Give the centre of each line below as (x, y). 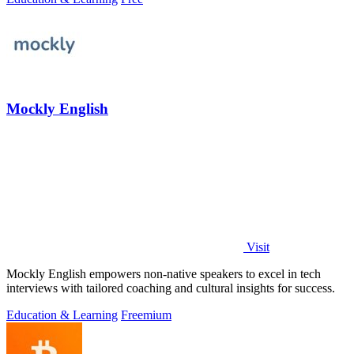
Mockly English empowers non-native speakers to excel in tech (164, 273)
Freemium (146, 314)
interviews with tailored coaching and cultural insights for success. (171, 288)
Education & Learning (62, 314)
